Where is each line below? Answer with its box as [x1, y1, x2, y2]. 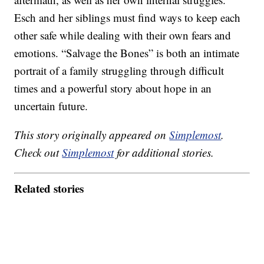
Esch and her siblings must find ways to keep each [14, 10, 241, 25]
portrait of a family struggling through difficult [14, 63, 225, 78]
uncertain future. [14, 98, 88, 114]
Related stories [14, 180, 84, 196]
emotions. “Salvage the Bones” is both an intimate [14, 45, 240, 61]
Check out [14, 145, 62, 160]
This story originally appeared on [14, 127, 170, 143]
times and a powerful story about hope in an [14, 81, 212, 96]
